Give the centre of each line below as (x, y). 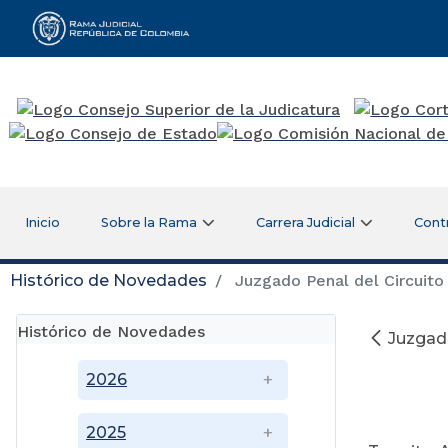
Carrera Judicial (306, 222)
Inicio (42, 222)
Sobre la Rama (149, 222)
